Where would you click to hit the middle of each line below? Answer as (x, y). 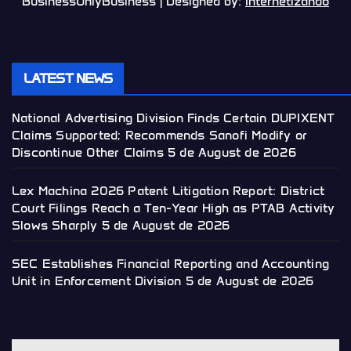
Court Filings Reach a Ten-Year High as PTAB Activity (174, 208)
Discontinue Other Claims (88, 152)
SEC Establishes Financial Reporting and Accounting (171, 263)
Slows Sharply (55, 225)
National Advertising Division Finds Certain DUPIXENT (174, 118)
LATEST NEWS (68, 78)
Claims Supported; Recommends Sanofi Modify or (160, 135)
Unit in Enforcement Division (97, 280)
